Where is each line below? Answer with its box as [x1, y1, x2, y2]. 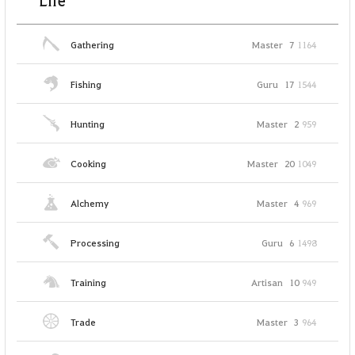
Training [71, 275, 107, 288]
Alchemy [71, 196, 109, 209]
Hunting [71, 116, 105, 130]
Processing [71, 235, 120, 249]
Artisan [250, 275, 283, 288]
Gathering [71, 37, 115, 51]
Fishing [71, 77, 102, 90]
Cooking [71, 156, 107, 170]
